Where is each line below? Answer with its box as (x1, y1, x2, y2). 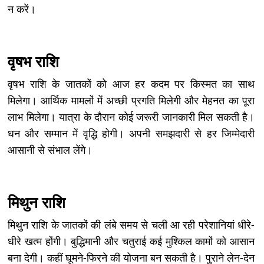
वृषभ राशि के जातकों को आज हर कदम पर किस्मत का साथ (8, 76, 255, 91)
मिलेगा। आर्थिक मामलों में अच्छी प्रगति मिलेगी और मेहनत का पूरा (8, 93, 255, 107)
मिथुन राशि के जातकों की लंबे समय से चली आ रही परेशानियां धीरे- (8, 217, 255, 232)
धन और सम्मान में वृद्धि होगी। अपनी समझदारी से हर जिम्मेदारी (8, 126, 255, 140)
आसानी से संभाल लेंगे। (8, 142, 93, 157)
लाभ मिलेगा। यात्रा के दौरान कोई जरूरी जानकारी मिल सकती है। (8, 109, 255, 124)
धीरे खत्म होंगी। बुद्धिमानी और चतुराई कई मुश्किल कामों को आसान (8, 233, 255, 248)
